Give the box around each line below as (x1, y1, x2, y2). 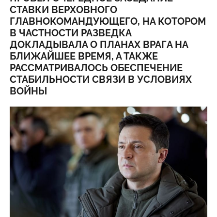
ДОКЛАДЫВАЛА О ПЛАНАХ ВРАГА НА (10, 39, 188, 50)
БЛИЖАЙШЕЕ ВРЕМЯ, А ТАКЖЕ (10, 50, 158, 62)
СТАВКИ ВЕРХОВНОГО (10, 4, 117, 15)
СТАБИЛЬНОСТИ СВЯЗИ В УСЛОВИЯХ (10, 74, 192, 85)
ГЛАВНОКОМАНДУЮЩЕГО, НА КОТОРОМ (10, 15, 206, 27)
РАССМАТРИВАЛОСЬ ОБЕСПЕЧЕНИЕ (10, 62, 183, 74)
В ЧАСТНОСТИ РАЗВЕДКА (10, 27, 131, 39)
